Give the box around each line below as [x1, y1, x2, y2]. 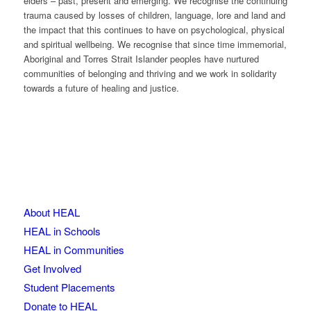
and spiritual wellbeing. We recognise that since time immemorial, [23, 37, 287, 51]
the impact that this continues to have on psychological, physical [23, 23, 285, 37]
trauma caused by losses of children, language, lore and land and [23, 8, 285, 22]
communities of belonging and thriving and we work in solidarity [23, 67, 277, 81]
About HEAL [23, 205, 80, 220]
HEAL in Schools [23, 224, 101, 239]
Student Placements [23, 280, 115, 295]
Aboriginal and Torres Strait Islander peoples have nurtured [23, 52, 259, 66]
